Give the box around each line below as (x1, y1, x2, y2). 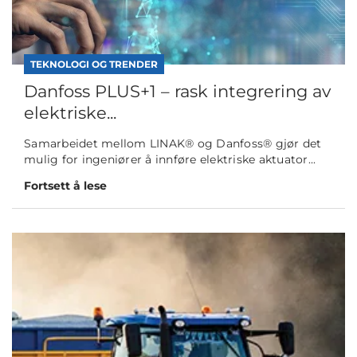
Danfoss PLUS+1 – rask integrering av (24, 81, 331, 102)
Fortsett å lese (24, 178, 107, 194)
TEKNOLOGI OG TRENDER (30, 58, 158, 71)
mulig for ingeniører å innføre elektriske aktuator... (24, 152, 316, 167)
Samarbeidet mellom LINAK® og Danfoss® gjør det (24, 136, 322, 151)
